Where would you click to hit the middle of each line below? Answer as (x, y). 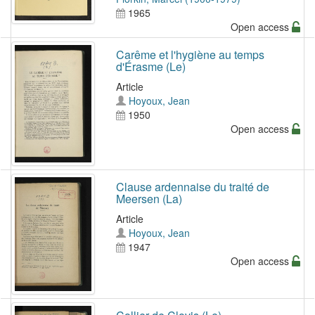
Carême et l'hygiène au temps (190, 54)
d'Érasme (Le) (150, 66)
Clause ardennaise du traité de (192, 186)
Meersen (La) (149, 198)
